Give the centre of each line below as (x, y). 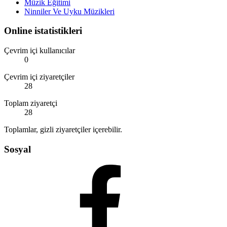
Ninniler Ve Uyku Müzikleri (69, 11)
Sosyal (17, 149)
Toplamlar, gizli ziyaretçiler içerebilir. (63, 130)
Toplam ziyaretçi (31, 103)
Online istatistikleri (43, 31)
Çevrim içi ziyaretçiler (39, 77)
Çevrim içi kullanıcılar (40, 51)
